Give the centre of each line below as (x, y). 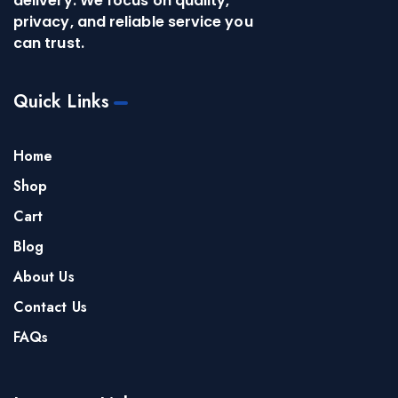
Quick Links (61, 101)
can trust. (49, 43)
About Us (44, 276)
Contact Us (50, 306)
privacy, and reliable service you (133, 21)
